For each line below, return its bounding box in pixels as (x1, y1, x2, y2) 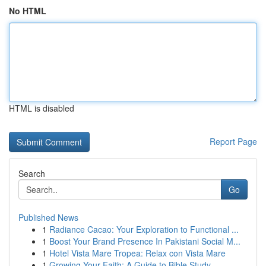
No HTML (9, 5, 46, 17)
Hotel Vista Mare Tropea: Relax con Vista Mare (49, 247, 226, 259)
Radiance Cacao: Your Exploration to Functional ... (49, 223, 239, 235)
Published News (18, 211, 78, 223)
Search (18, 167, 45, 179)
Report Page (210, 135, 257, 147)
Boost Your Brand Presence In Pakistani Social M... (49, 235, 240, 247)
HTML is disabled (9, 102, 74, 114)
